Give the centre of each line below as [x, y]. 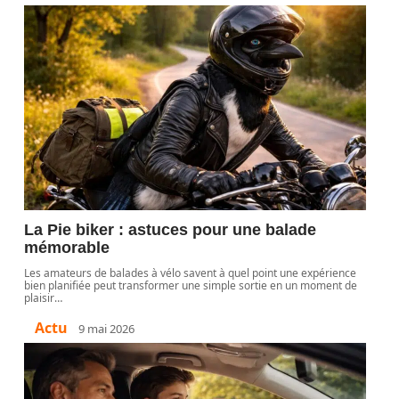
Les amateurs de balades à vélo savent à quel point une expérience [191, 273]
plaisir [40, 298]
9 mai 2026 [107, 328]
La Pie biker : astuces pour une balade [171, 230]
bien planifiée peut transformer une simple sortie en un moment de [191, 285]
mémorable [67, 248]
